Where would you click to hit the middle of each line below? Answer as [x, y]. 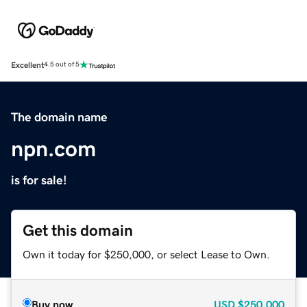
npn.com [53, 148]
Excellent [27, 65]
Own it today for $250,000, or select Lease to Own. [146, 254]
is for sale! [39, 180]
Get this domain [78, 230]
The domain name [59, 117]
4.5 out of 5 [62, 65]
